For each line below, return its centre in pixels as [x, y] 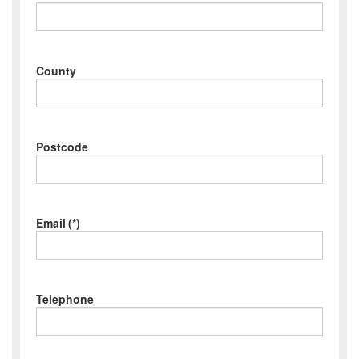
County [56, 71]
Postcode [62, 147]
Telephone [65, 299]
